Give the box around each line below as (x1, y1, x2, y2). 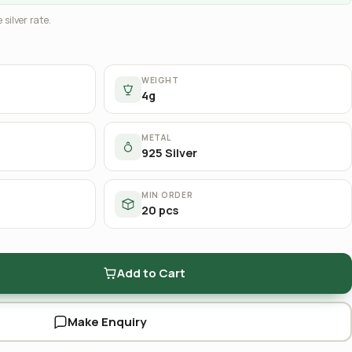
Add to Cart (116, 265, 185, 281)
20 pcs (141, 203, 178, 218)
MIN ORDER (141, 189, 193, 200)
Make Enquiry (68, 313, 146, 330)
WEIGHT (141, 75, 179, 86)
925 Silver (141, 145, 197, 160)
